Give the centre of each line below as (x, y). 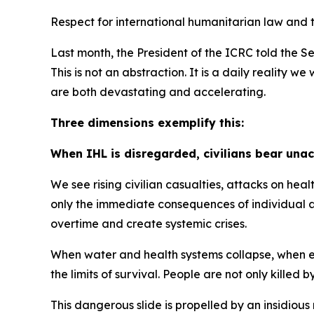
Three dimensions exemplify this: (149, 123)
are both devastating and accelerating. (158, 92)
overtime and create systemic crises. (150, 224)
